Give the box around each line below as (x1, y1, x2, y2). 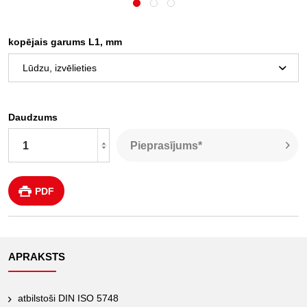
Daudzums (8, 112, 58, 123)
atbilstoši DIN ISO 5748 (18, 293, 119, 304)
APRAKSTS (8, 251, 65, 262)
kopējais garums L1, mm (8, 36, 122, 47)
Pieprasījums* (130, 140, 202, 151)
